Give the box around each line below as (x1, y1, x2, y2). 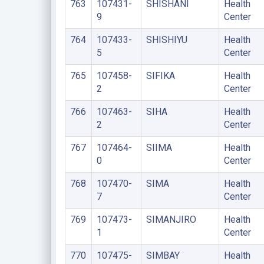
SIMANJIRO (146, 213, 196, 225)
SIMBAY (146, 249, 180, 261)
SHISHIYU (146, 34, 187, 45)
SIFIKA (146, 70, 175, 81)
